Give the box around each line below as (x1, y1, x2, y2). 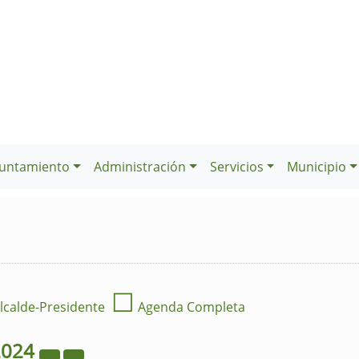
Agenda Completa (135, 298, 245, 316)
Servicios (209, 158, 264, 175)
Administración (93, 158, 186, 175)
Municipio (287, 158, 347, 175)
